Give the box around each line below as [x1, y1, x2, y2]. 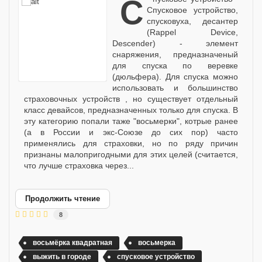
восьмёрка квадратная [33, 238, 112, 247]
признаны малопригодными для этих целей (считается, [24, 149, 238, 159]
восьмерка [138, 238, 175, 247]
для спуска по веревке [112, 60, 238, 70]
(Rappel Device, [147, 27, 238, 37]
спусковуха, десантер [147, 16, 238, 26]
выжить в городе [33, 252, 91, 261]
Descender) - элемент [112, 38, 238, 48]
